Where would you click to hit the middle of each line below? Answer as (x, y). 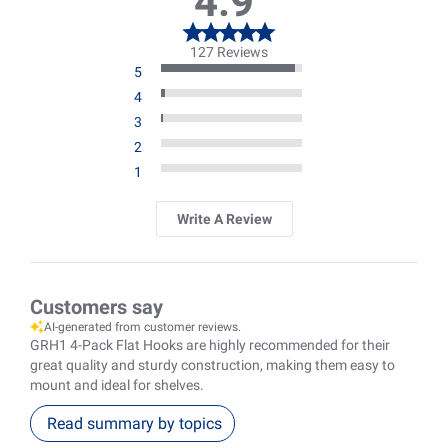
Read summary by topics (134, 424)
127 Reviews (229, 52)
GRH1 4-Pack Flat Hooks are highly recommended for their (210, 345)
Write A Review (224, 219)
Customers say (96, 307)
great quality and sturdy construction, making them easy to (212, 365)
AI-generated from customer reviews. (142, 327)
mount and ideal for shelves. (117, 385)
